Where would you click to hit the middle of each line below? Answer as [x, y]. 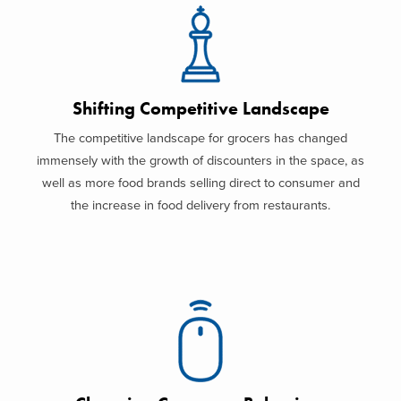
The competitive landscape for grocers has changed [200, 139]
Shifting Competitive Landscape [200, 108]
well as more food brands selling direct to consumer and [200, 183]
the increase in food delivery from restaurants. [200, 206]
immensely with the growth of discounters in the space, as [200, 161]
